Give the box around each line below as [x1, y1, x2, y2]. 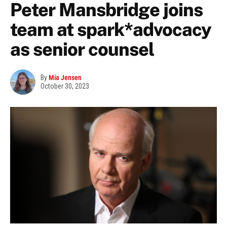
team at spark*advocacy [10, 19, 211, 41]
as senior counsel [10, 39, 154, 60]
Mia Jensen [49, 73, 82, 82]
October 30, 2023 [41, 82, 89, 91]
